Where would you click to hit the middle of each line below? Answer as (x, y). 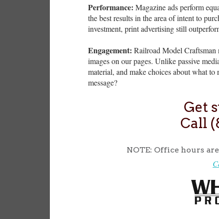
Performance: (111, 7)
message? (103, 83)
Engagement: (110, 50)
